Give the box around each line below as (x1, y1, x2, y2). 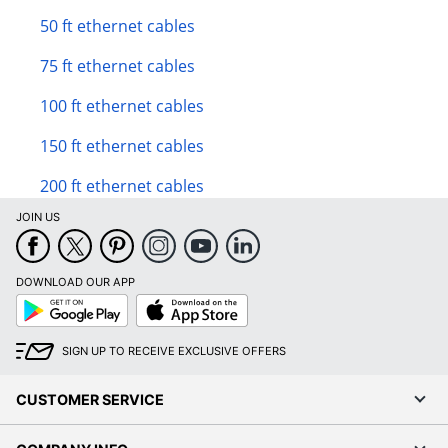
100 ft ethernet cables (40, 95, 204, 118)
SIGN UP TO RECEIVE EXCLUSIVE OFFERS (62, 344, 286, 359)
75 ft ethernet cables (40, 55, 195, 78)
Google (15, 293, 54, 308)
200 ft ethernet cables (40, 175, 204, 198)
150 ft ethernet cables (40, 135, 204, 158)
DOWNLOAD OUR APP (16, 275, 135, 290)
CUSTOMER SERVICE (16, 391, 164, 409)
